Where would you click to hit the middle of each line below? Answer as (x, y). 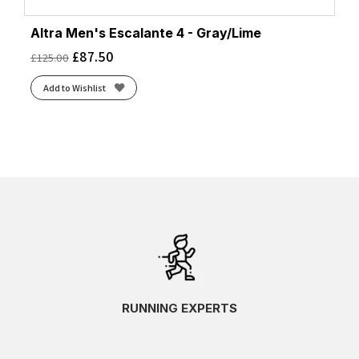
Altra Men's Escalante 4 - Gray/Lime (146, 34)
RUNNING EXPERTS (179, 308)
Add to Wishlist (74, 87)
